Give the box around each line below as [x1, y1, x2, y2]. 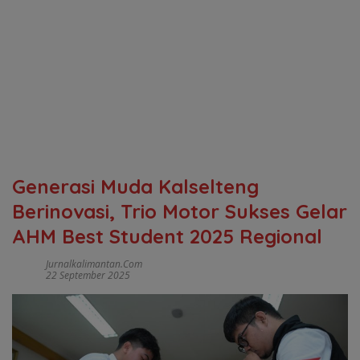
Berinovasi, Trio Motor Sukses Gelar [12, 199, 347, 223]
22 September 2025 [46, 268, 130, 282]
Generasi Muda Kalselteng [12, 174, 259, 198]
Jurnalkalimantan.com [46, 257, 142, 271]
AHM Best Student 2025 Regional [12, 224, 322, 248]
